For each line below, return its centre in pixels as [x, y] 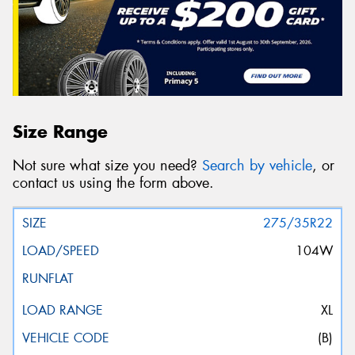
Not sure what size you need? [107, 165]
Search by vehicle [257, 165]
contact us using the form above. [113, 183]
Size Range [60, 132]
